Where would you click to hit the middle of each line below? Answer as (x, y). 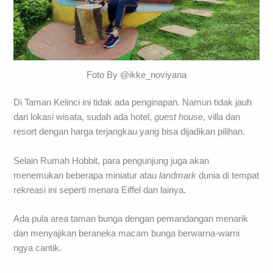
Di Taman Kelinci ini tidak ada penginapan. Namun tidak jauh (133, 103)
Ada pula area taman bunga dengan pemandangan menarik (131, 219)
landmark (178, 175)
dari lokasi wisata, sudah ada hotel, (84, 117)
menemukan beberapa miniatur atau (87, 175)
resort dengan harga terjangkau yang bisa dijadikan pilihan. (129, 132)
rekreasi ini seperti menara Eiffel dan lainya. (100, 190)
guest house (179, 117)
